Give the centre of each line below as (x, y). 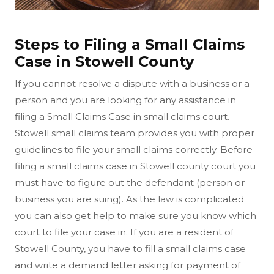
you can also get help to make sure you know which (135, 215)
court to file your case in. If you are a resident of (124, 232)
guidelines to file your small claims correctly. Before (134, 149)
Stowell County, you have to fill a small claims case (130, 248)
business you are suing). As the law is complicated (129, 199)
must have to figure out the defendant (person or (130, 182)
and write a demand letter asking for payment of (128, 265)
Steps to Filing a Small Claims (130, 44)
